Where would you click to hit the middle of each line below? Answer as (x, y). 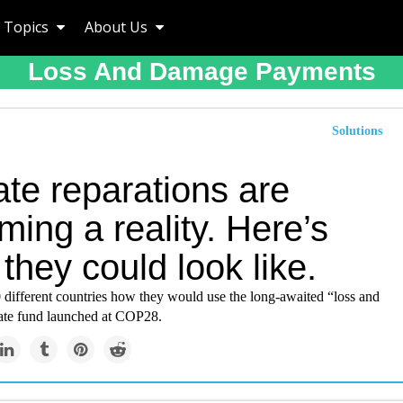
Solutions (357, 131)
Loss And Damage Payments (201, 72)
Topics (28, 27)
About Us (118, 27)
